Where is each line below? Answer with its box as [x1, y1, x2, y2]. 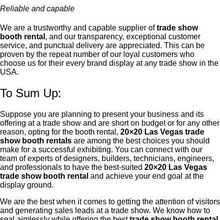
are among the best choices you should [72, 137, 210, 145]
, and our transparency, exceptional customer [45, 32, 200, 41]
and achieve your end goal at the [88, 172, 204, 181]
